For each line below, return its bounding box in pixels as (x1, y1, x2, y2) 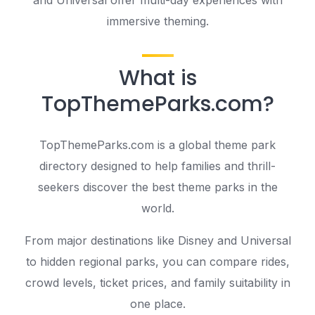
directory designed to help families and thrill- (39, 158, 276, 173)
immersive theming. (106, 13, 209, 28)
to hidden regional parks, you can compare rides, (25, 254, 290, 269)
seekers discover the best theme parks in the (37, 179, 278, 194)
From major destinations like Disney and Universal (24, 233, 291, 247)
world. (141, 200, 174, 215)
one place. (129, 296, 186, 311)
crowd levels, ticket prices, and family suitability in (25, 275, 290, 290)
